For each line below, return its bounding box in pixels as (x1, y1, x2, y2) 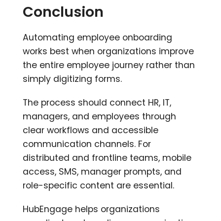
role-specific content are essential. (23, 180, 177, 192)
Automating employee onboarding (23, 32, 173, 44)
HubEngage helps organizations (23, 203, 160, 216)
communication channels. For (23, 138, 151, 150)
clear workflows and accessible (23, 124, 159, 137)
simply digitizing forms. (23, 73, 122, 85)
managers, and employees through (23, 110, 177, 123)
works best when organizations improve (23, 45, 194, 58)
